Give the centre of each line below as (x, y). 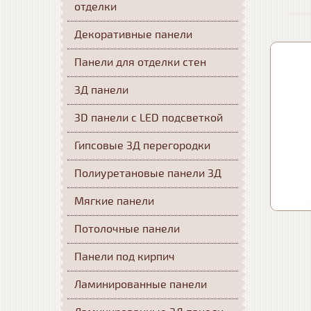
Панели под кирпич (125, 257)
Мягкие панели (114, 201)
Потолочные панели (127, 229)
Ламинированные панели (141, 285)
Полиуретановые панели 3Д (148, 174)
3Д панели (101, 90)
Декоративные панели (133, 35)
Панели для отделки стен (140, 62)
